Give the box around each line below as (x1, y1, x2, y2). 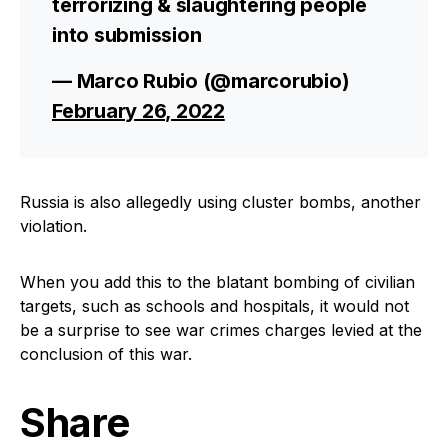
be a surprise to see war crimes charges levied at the (20, 320, 422, 340)
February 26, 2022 (52, 99, 225, 123)
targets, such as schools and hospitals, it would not (20, 296, 409, 316)
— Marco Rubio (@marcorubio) (52, 69, 350, 93)
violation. (20, 216, 87, 236)
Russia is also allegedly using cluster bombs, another (20, 192, 421, 212)
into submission (52, 23, 202, 47)
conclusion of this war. (20, 344, 192, 364)
